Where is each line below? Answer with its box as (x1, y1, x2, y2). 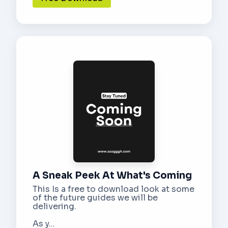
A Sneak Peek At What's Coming (33, 169, 192, 181)
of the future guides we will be (33, 192, 158, 203)
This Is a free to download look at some (33, 183, 194, 194)
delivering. (33, 201, 76, 212)
